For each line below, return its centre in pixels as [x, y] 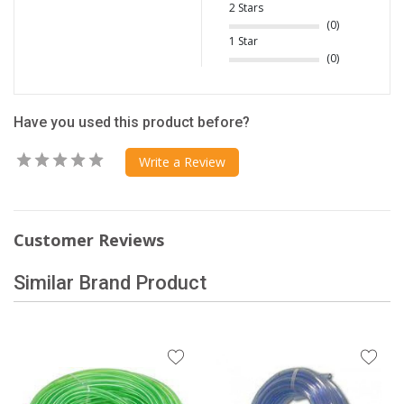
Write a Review [182, 162]
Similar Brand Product [110, 283]
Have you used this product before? [132, 123]
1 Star [243, 41]
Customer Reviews [89, 240]
